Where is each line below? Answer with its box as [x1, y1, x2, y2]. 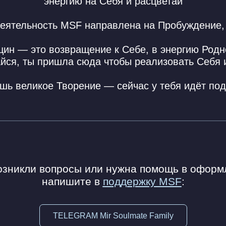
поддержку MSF [102, 176, 182, 187]
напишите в [41, 176, 103, 187]
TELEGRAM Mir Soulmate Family [53, 211, 174, 220]
